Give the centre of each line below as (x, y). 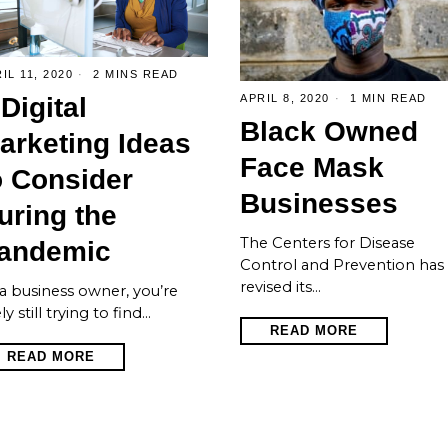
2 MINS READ (133, 73)
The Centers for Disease (327, 242)
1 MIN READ (386, 97)
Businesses (319, 203)
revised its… (280, 286)
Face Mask (312, 167)
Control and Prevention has (342, 264)
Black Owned (329, 131)
